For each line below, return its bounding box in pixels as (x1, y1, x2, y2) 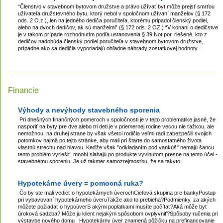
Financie (8, 86, 39, 95)
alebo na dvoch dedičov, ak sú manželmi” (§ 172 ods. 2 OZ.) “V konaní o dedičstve (18, 24, 218, 30)
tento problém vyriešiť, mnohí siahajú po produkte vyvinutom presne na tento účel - (18, 151, 218, 157)
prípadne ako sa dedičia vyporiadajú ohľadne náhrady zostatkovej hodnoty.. (18, 45, 200, 51)
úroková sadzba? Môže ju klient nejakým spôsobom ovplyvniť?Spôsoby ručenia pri (18, 211, 218, 217)
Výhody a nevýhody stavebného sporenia (18, 106, 160, 114)
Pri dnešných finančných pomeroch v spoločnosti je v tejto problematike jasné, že (18, 116, 216, 122)
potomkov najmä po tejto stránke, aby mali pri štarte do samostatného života (18, 137, 202, 143)
